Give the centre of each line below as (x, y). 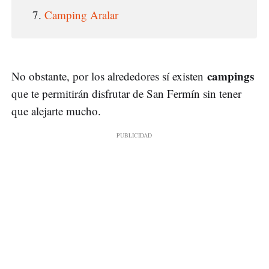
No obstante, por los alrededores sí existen (109, 76)
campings (231, 76)
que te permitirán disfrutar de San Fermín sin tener (126, 93)
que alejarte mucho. (56, 110)
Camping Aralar (81, 14)
